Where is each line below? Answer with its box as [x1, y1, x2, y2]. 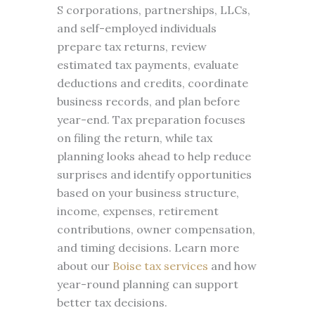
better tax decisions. [56, 295, 167, 309]
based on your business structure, [56, 186, 239, 200]
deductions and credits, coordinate [56, 76, 248, 90]
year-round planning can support [56, 277, 238, 291]
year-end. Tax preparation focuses [56, 112, 245, 127]
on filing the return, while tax [56, 131, 212, 145]
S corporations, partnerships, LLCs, [56, 3, 250, 17]
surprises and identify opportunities [56, 167, 252, 181]
